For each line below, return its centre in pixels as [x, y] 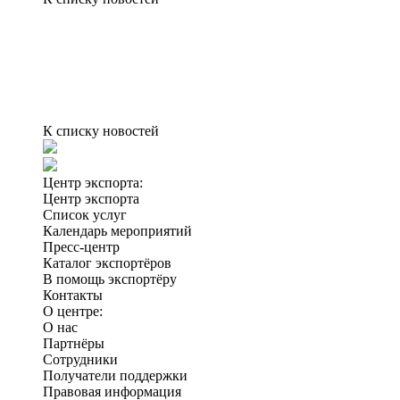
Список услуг [85, 215]
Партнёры [74, 343]
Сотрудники [80, 359]
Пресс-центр [81, 247]
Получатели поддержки [115, 375]
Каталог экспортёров [107, 263]
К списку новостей [101, 131]
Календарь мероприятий [117, 231]
